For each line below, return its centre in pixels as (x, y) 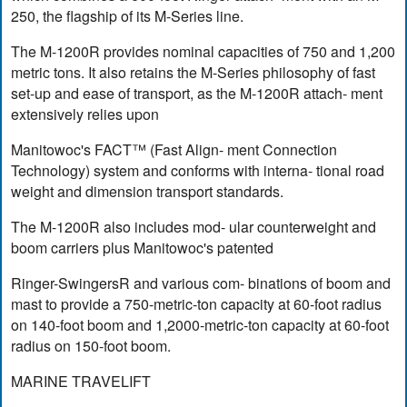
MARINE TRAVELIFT (81, 382)
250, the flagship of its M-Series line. (128, 16)
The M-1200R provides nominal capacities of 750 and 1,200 (203, 52)
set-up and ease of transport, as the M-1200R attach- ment (197, 94)
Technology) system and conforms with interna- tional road (198, 171)
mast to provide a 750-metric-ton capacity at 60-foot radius (197, 304)
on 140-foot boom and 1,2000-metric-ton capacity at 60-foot (200, 325)
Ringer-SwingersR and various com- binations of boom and (201, 283)
